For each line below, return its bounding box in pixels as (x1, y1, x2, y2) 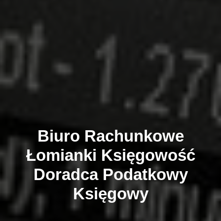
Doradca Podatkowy (33, 165, 188, 184)
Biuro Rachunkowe (37, 127, 184, 145)
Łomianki (26, 146, 97, 164)
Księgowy (73, 184, 148, 203)
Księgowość (96, 146, 195, 164)
